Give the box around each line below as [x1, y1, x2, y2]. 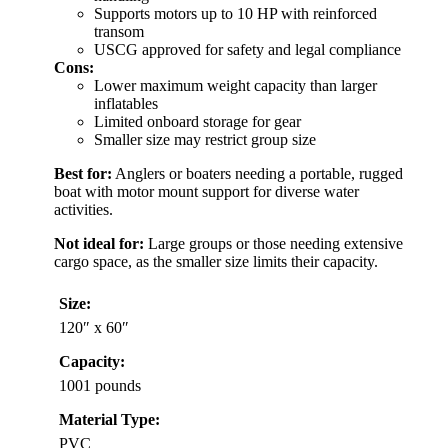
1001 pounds [59, 377, 141, 395]
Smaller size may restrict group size [94, 131, 316, 149]
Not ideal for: [54, 235, 144, 253]
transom [94, 23, 144, 41]
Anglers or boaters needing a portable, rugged [112, 165, 403, 183]
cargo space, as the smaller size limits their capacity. [54, 253, 378, 271]
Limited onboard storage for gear [94, 113, 301, 131]
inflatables [94, 95, 158, 113]
